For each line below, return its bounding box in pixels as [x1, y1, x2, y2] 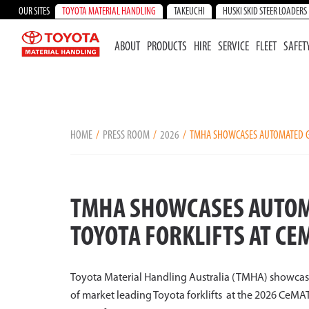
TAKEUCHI [174, 7, 205, 17]
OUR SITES [19, 7, 50, 17]
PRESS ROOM [103, 130, 150, 141]
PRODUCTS [146, 41, 187, 54]
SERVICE [217, 41, 249, 54]
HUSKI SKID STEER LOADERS [223, 7, 307, 17]
